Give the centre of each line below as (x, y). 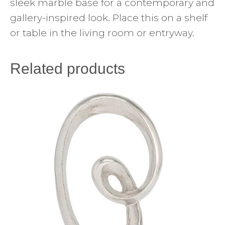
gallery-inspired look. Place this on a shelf (109, 18)
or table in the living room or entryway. (102, 33)
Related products (68, 68)
